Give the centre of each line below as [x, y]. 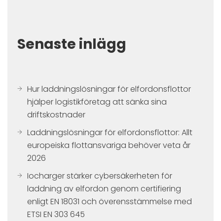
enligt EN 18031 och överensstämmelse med [110, 202]
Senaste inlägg [72, 44]
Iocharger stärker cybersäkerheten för [100, 176]
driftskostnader [56, 115]
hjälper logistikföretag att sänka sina [97, 102]
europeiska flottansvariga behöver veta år [109, 145]
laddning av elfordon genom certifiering [104, 189]
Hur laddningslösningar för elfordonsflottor [109, 89]
